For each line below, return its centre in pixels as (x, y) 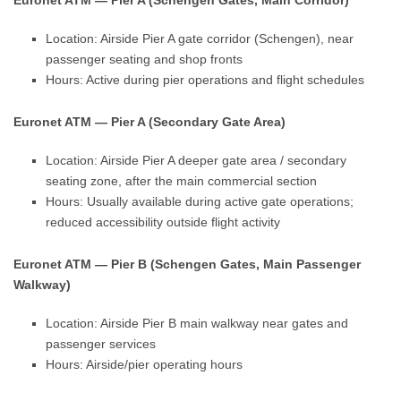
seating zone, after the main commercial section (182, 181)
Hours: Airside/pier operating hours (145, 364)
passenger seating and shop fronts (145, 59)
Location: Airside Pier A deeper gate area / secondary (196, 160)
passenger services (101, 344)
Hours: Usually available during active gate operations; (200, 201)
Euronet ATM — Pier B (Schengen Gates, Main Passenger (188, 264)
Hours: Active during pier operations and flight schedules (205, 80)
